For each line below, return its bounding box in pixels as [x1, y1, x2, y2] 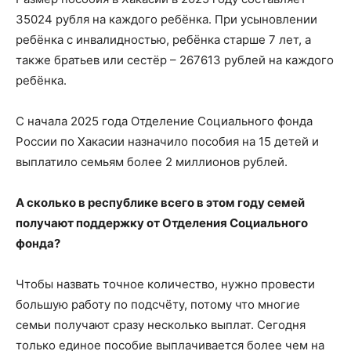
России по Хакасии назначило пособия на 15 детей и [16, 134, 319, 150]
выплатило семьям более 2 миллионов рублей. [16, 154, 288, 170]
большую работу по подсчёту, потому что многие [16, 297, 300, 313]
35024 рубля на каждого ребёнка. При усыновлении [16, 12, 317, 27]
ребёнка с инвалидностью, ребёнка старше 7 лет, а [16, 32, 311, 48]
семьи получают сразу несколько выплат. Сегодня [16, 317, 306, 333]
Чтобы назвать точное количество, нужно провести [16, 277, 315, 292]
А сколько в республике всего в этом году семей [16, 195, 305, 211]
